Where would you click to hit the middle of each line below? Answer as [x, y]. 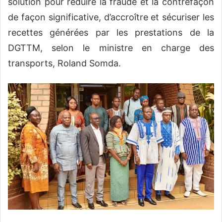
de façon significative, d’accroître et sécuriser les [111, 17]
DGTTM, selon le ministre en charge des [111, 48]
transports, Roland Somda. [64, 63]
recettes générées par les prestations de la [111, 32]
